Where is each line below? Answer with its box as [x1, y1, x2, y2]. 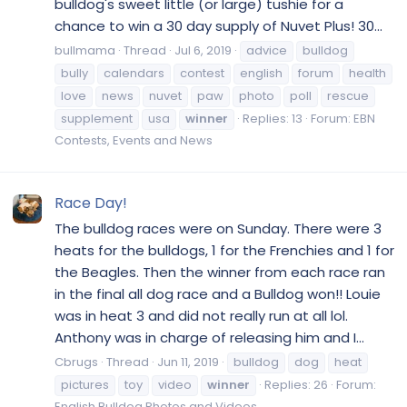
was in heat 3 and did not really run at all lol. [55, 306, 348, 326]
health [349, 65, 386, 83]
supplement [61, 110, 133, 128]
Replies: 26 [264, 375, 328, 393]
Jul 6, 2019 [174, 42, 232, 60]
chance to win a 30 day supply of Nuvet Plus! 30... [55, 16, 382, 36]
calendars [104, 65, 164, 83]
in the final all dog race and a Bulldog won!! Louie [55, 284, 381, 304]
